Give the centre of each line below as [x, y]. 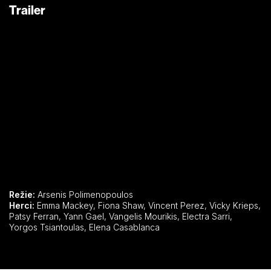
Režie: [22, 194]
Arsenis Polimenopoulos [84, 194]
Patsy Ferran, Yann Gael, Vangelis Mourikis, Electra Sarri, [36, 216]
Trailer [27, 10]
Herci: [22, 205]
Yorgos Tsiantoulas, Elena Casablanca [124, 227]
